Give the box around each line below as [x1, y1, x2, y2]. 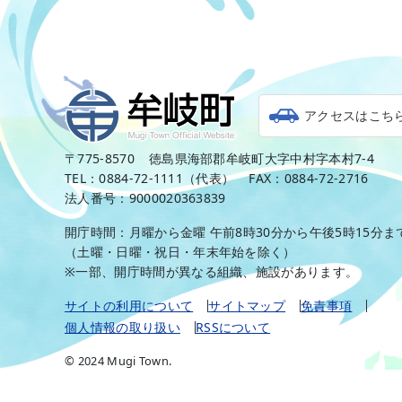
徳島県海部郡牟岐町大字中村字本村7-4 [148, 150, 374, 167]
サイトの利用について [65, 297, 194, 314]
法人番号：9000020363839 [65, 189, 226, 206]
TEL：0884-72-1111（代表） [65, 170, 235, 187]
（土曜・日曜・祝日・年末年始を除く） [65, 243, 296, 260]
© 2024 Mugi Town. [65, 353, 172, 369]
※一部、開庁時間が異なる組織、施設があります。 [65, 263, 359, 280]
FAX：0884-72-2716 [249, 170, 369, 187]
